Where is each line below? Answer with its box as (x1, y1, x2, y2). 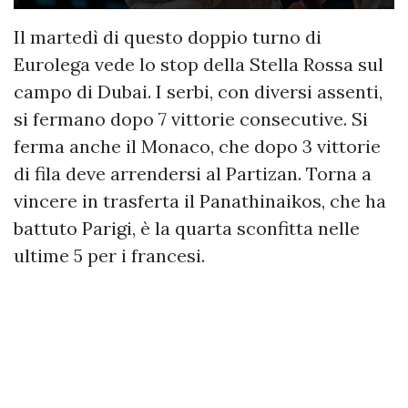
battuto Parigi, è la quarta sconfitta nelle (14, 216, 360, 240)
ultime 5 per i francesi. (14, 243, 205, 267)
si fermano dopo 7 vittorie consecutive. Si (14, 107, 368, 130)
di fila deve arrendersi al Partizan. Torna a (14, 161, 372, 185)
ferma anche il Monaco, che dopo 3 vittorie (14, 134, 381, 158)
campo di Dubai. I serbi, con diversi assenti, (14, 79, 382, 103)
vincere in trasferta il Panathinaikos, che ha (14, 189, 386, 212)
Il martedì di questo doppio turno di (14, 25, 321, 48)
